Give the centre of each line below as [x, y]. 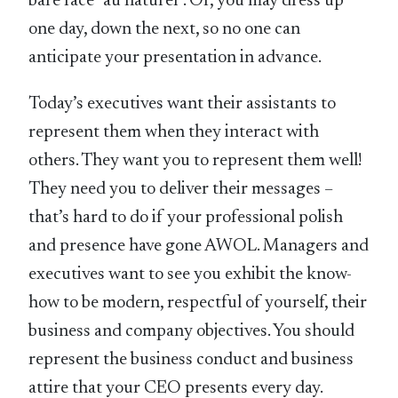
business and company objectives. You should [192, 332]
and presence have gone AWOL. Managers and [199, 247]
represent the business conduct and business [191, 360]
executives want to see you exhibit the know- [191, 275]
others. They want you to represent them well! [196, 161]
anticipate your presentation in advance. [175, 58]
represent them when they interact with [174, 133]
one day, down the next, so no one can [165, 30]
